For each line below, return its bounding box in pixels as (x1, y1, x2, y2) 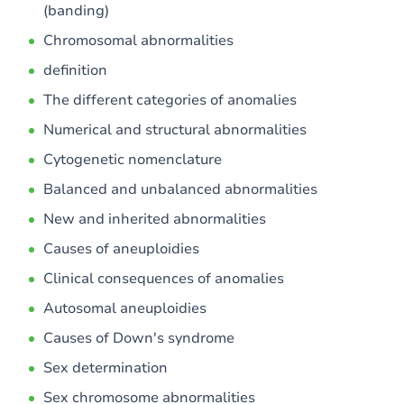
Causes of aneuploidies (43, 239, 199, 259)
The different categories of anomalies (43, 90, 297, 110)
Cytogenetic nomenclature (43, 150, 222, 170)
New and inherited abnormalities (43, 209, 266, 229)
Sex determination (43, 358, 168, 378)
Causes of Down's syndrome (43, 328, 234, 348)
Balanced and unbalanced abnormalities (43, 179, 317, 199)
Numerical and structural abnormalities (43, 120, 307, 140)
